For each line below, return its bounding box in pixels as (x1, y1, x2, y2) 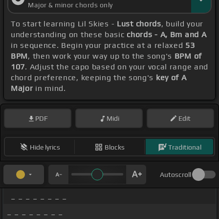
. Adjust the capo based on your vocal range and (25, 62, 209, 72)
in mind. (33, 84, 66, 93)
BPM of (174, 51, 202, 61)
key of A (155, 73, 187, 83)
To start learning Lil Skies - (11, 19, 117, 29)
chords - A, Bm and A (127, 30, 207, 40)
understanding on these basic (11, 30, 127, 40)
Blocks (105, 143, 125, 151)
